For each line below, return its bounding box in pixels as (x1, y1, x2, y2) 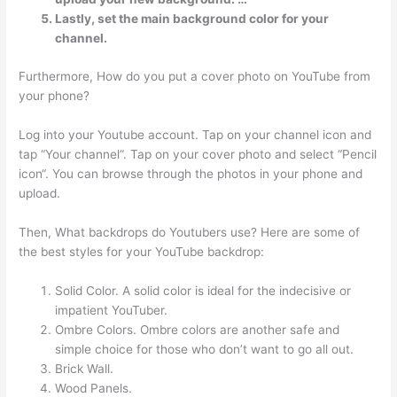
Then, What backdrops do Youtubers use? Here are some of (19, 225, 361, 240)
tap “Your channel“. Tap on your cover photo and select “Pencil (19, 147, 378, 162)
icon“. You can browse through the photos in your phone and (19, 167, 363, 182)
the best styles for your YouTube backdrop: (19, 245, 265, 260)
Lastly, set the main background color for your (55, 11, 330, 26)
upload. (19, 186, 61, 201)
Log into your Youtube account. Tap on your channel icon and (19, 128, 372, 143)
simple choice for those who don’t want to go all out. (55, 342, 354, 357)
